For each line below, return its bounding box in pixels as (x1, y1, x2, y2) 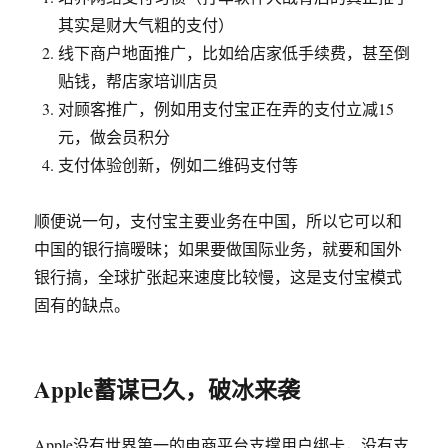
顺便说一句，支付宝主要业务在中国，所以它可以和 (34, 210, 403, 231)
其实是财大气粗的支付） (58, 14, 235, 35)
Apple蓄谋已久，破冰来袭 (34, 372, 301, 406)
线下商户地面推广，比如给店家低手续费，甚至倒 (58, 42, 411, 63)
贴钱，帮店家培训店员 (58, 70, 219, 91)
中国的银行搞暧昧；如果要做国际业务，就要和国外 (34, 238, 403, 259)
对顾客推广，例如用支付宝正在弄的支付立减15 (58, 98, 395, 119)
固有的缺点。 (34, 294, 131, 315)
